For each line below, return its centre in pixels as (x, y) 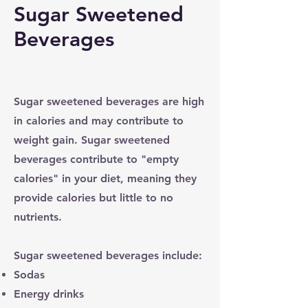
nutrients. (40, 217)
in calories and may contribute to (99, 120)
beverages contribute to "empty (96, 159)
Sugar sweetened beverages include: (108, 255)
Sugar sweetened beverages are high (109, 101)
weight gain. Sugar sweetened (92, 140)
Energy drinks (49, 294)
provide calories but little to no (93, 197)
